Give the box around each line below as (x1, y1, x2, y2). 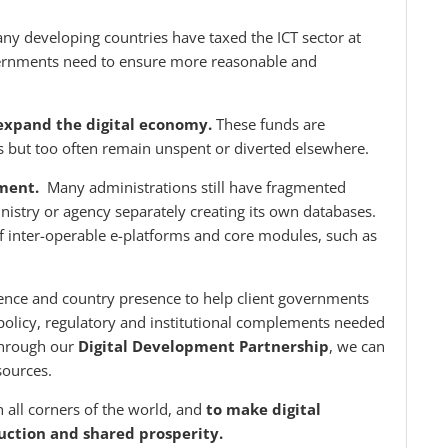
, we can (329, 336, 385, 357)
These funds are (216, 114, 325, 135)
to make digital (206, 399, 321, 420)
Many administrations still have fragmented (43, 177, 346, 198)
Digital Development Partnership (78, 336, 329, 357)
